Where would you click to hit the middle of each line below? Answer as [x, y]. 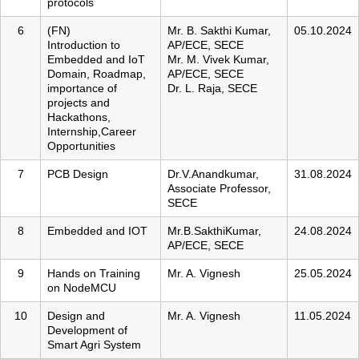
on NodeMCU [82, 288]
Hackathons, [79, 117]
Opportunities [81, 146]
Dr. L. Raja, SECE [212, 89]
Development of [87, 331]
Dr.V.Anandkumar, [213, 174]
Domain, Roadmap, [97, 74]
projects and [79, 103]
